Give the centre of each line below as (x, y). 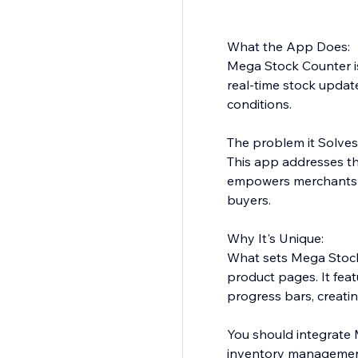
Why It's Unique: (275, 239)
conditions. (259, 104)
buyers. (249, 200)
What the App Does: (288, 47)
